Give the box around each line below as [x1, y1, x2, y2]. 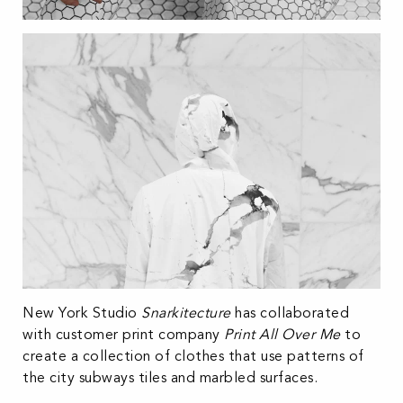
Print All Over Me [224, 325, 341, 344]
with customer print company [22, 325, 224, 344]
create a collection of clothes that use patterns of [22, 346, 364, 365]
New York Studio [22, 303, 141, 322]
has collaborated [230, 303, 349, 322]
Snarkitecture [141, 303, 231, 322]
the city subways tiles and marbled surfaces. [22, 368, 318, 387]
